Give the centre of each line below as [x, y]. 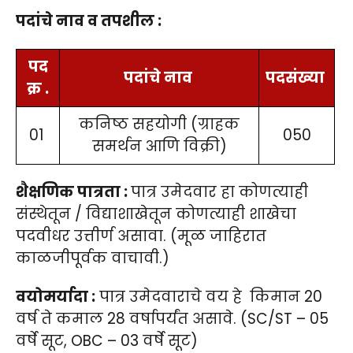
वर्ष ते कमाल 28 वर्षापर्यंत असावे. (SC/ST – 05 [172, 319]
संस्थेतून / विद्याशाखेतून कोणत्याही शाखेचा [156, 214]
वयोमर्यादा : [56, 297]
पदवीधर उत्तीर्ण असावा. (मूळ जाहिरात [141, 236]
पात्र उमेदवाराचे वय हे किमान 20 [209, 297]
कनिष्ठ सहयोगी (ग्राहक [159, 124]
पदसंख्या [297, 78]
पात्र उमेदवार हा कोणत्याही [219, 192]
